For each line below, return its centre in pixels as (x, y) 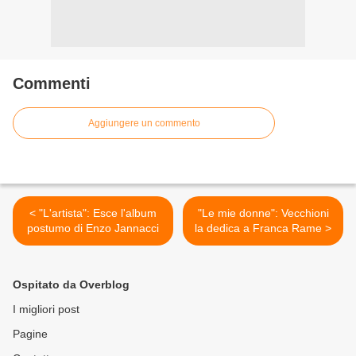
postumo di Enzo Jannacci (93, 228)
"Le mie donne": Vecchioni (263, 213)
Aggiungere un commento (144, 124)
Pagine (30, 334)
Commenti (52, 84)
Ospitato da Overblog (71, 285)
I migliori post (46, 310)
